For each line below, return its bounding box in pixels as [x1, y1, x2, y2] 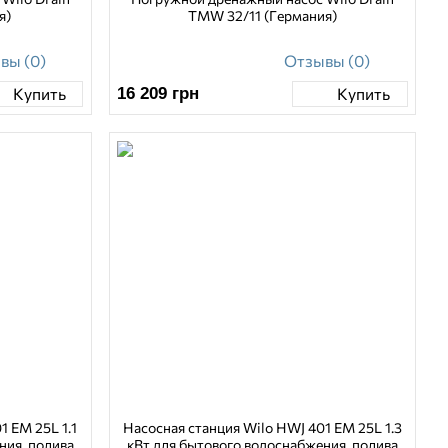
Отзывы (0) [284, 50, 371, 70]
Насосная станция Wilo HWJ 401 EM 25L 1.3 [122, 418, 402, 436]
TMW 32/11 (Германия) [187, 6, 337, 24]
